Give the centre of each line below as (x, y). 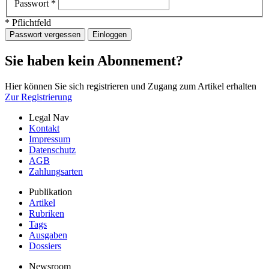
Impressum (50, 139)
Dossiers (45, 246)
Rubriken (47, 214)
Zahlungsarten (56, 172)
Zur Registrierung (38, 97)
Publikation (50, 192)
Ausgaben (48, 235)
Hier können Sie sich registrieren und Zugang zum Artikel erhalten (131, 86)
